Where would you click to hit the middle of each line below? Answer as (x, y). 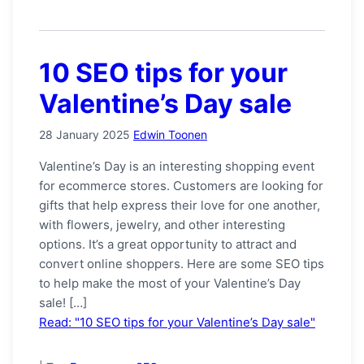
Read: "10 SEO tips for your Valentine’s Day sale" (177, 322)
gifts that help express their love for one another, (180, 205)
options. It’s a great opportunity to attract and (168, 244)
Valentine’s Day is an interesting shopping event (177, 166)
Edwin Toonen (170, 134)
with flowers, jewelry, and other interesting (162, 224)
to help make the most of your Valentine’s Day (170, 283)
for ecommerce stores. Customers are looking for (181, 185)
